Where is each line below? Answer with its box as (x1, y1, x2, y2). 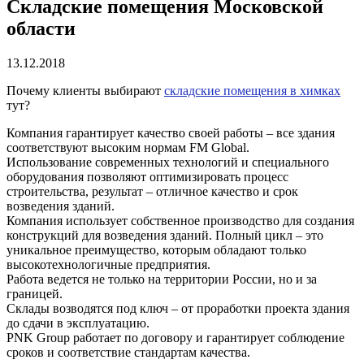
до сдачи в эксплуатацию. (6, 315, 149, 330)
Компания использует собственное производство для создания (6, 213, 354, 227)
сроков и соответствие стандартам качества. (6, 344, 250, 359)
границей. (6, 286, 63, 301)
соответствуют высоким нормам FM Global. (6, 140, 249, 154)
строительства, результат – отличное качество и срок (6, 184, 298, 198)
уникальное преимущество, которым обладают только (6, 242, 306, 257)
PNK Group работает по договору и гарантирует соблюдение (6, 330, 344, 344)
